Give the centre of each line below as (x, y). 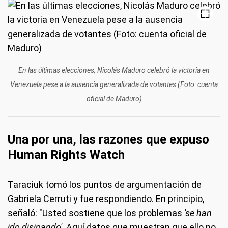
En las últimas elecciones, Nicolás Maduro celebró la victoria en (114, 70)
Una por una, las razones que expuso (108, 139)
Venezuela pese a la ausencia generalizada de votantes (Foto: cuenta (114, 84)
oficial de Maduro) (114, 99)
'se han (198, 213)
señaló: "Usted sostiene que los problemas (96, 213)
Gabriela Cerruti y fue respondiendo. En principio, (106, 199)
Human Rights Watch (66, 155)
